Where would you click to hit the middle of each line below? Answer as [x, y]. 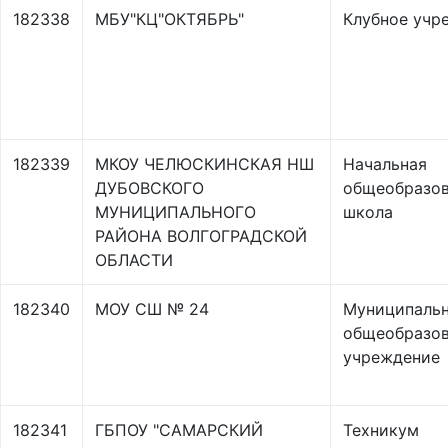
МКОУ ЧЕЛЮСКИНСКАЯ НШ [204, 164]
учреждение [391, 357]
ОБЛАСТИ [134, 260]
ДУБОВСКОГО [149, 188]
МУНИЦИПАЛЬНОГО [175, 212]
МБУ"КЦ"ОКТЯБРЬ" [169, 19]
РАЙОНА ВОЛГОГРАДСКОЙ [201, 236]
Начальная [385, 164]
